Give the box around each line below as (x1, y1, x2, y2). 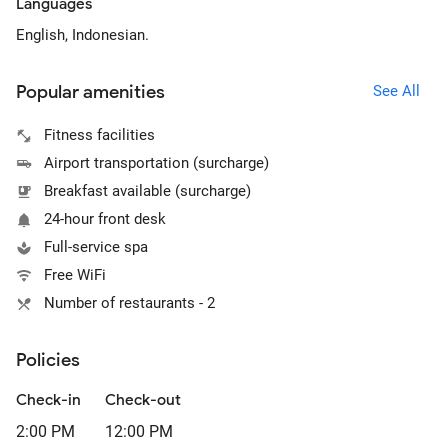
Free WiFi (44, 266, 106, 284)
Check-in (16, 391, 81, 409)
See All (372, 81, 420, 100)
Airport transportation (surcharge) (44, 154, 269, 172)
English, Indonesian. (16, 26, 149, 44)
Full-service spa (44, 238, 148, 256)
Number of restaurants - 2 (44, 294, 215, 312)
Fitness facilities (44, 126, 155, 144)
